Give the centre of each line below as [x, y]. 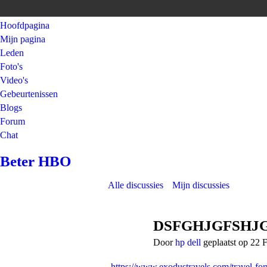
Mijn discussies [201, 185]
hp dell [188, 242]
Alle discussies [136, 185]
